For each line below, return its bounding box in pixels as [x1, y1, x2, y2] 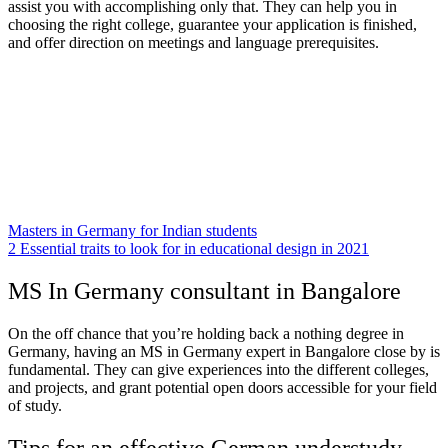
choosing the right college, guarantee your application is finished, [8, 16, 417, 34]
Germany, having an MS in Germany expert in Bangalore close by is [8, 342, 440, 360]
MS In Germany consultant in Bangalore [8, 278, 401, 304]
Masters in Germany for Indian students [8, 222, 257, 240]
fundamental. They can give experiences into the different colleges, [8, 360, 429, 378]
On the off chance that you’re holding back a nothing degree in [8, 324, 404, 342]
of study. [8, 396, 62, 414]
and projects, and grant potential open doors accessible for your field [8, 378, 437, 396]
